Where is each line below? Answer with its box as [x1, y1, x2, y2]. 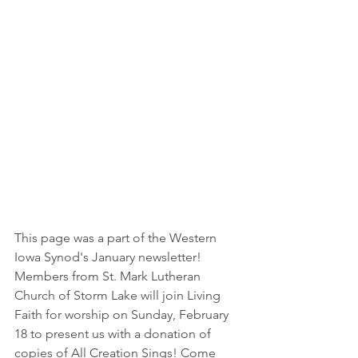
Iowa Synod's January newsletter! [14, 249, 208, 265]
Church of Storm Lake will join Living [14, 288, 224, 304]
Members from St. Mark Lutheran [14, 268, 204, 284]
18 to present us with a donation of [14, 326, 214, 342]
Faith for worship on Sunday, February [14, 307, 232, 323]
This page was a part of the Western [14, 230, 220, 246]
